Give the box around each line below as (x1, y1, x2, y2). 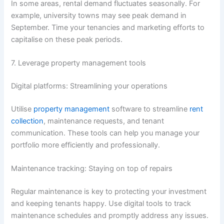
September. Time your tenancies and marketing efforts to (11, 22, 205, 32)
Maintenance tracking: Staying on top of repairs (11, 164, 173, 173)
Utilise (11, 104, 34, 113)
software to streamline (109, 104, 190, 113)
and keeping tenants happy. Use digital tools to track (11, 198, 191, 208)
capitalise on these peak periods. (11, 34, 123, 44)
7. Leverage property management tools (11, 58, 146, 67)
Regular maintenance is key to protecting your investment (11, 186, 207, 196)
